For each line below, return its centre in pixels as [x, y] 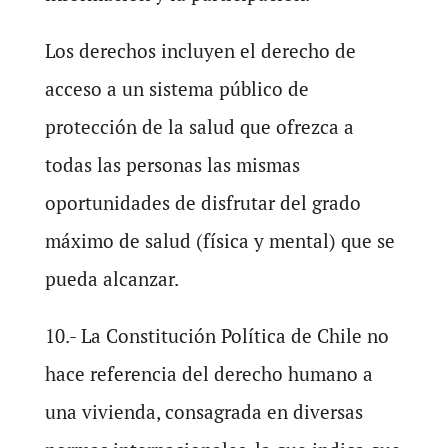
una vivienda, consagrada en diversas [203, 411]
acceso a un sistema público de [176, 88]
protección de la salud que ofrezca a [199, 126]
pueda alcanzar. [111, 278]
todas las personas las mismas [172, 164]
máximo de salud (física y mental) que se [219, 240]
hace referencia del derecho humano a [208, 373]
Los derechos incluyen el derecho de [200, 50]
